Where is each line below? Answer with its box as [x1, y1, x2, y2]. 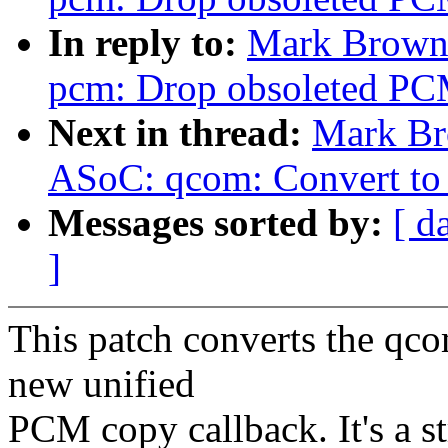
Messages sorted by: [48, 201, 393, 245]
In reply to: [48, 21, 247, 65]
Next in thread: [48, 111, 312, 155]
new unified [8, 362, 195, 406]
